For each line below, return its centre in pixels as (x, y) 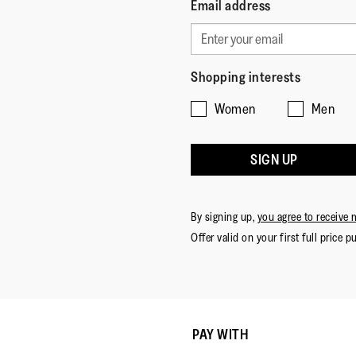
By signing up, (224, 217)
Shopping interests (246, 77)
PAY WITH (220, 335)
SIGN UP (274, 160)
